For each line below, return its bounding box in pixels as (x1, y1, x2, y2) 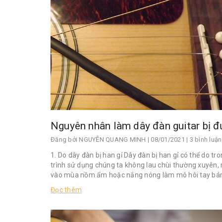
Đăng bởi (51, 135, 79, 143)
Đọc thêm (51, 185, 82, 194)
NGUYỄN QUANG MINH (79, 135, 146, 143)
